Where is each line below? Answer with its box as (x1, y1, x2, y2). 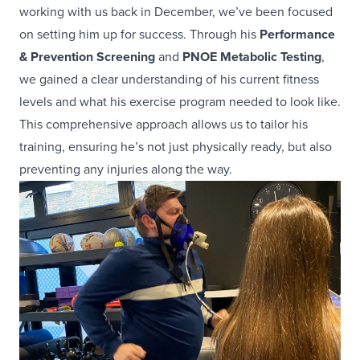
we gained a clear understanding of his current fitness (19, 70, 319, 89)
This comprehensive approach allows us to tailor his (19, 115, 308, 134)
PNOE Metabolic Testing (182, 47, 321, 67)
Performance (260, 25, 335, 44)
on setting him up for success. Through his (19, 25, 260, 44)
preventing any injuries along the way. (19, 160, 232, 179)
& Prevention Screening (19, 47, 155, 67)
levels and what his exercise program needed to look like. (19, 92, 341, 112)
